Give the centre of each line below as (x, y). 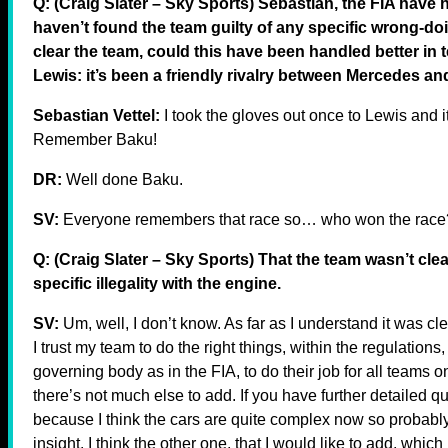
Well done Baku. (122, 179)
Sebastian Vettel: (96, 115)
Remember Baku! (95, 139)
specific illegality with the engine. (157, 283)
